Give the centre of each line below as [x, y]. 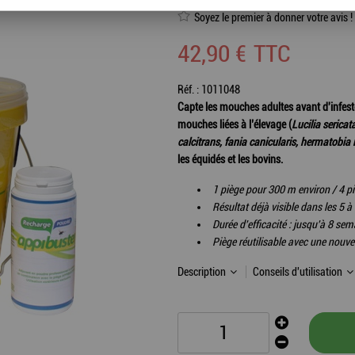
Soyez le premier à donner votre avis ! [273, 17]
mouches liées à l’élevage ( [235, 124]
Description [203, 272]
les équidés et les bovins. [230, 159]
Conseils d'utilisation [299, 272]
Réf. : [189, 90]
